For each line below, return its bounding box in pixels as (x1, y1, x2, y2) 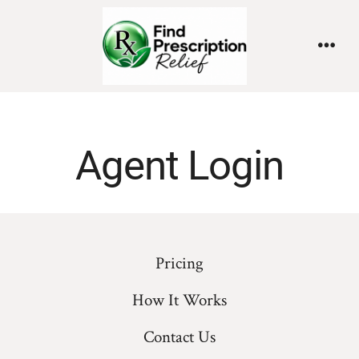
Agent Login (75, 142, 284, 190)
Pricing (155, 252, 204, 275)
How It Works (132, 289, 227, 312)
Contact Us (143, 326, 216, 349)
